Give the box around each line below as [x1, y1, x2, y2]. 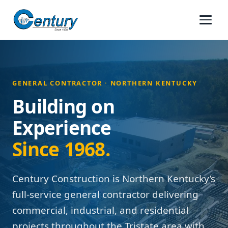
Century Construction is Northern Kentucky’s [12, 172, 215, 185]
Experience [12, 115, 111, 140]
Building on [12, 94, 115, 119]
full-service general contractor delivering [12, 188, 198, 201]
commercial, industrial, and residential [12, 204, 189, 217]
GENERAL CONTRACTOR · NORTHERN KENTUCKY [12, 78, 198, 88]
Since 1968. [12, 136, 110, 162]
